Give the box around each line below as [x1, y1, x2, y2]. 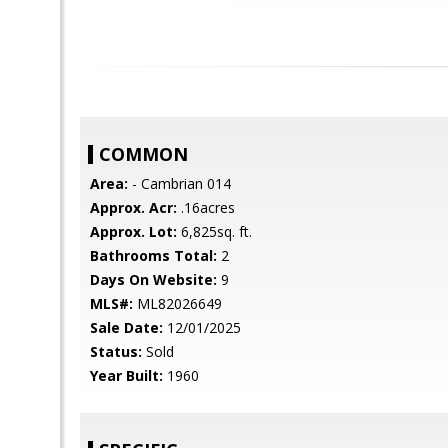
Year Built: [90, 366, 163, 385]
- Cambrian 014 [128, 174, 231, 193]
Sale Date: [90, 318, 163, 337]
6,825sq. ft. [177, 222, 252, 241]
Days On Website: [90, 270, 217, 289]
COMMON [99, 142, 188, 166]
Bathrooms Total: [90, 246, 217, 265]
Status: [90, 342, 142, 361]
